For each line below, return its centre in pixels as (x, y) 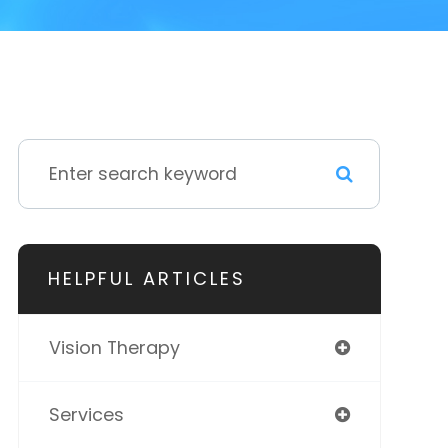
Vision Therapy (114, 347)
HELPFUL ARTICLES (146, 278)
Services (86, 414)
